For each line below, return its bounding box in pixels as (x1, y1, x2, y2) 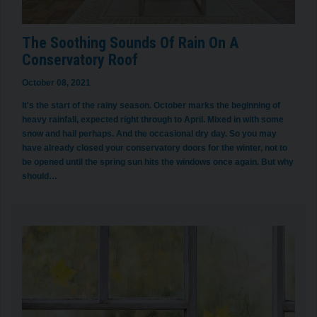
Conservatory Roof (22, 50, 138, 69)
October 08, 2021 (22, 77, 91, 88)
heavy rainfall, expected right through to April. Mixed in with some (22, 114, 284, 125)
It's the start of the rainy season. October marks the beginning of (22, 100, 280, 110)
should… (22, 171, 57, 181)
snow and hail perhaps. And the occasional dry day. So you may (22, 128, 277, 139)
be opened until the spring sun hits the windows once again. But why (22, 156, 294, 167)
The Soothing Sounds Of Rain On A (22, 33, 238, 52)
